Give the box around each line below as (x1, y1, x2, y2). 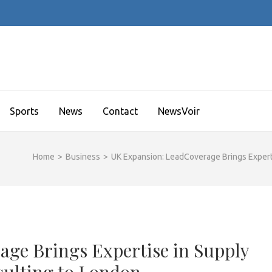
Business (66, 152, 100, 161)
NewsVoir (158, 106, 200, 117)
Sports (10, 106, 39, 117)
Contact (103, 106, 138, 117)
